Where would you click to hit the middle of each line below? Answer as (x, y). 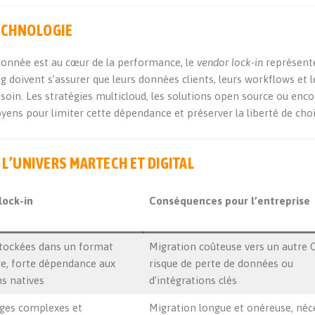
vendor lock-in (230, 62)
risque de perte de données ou (221, 263)
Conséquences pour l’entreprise (229, 201)
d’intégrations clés (193, 280)
